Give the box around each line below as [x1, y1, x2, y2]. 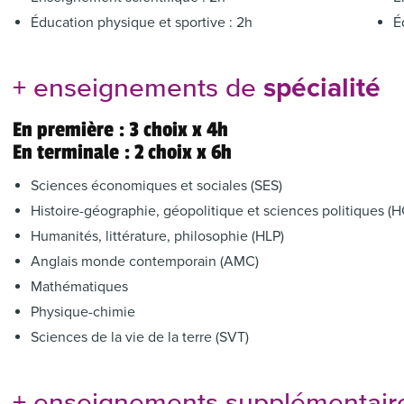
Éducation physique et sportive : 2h [31, 14, 253, 32]
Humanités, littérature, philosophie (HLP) [31, 227, 285, 245]
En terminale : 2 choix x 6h [13, 140, 233, 165]
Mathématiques [31, 278, 129, 296]
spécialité [263, 71, 381, 105]
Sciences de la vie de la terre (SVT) [31, 328, 250, 346]
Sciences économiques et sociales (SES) [31, 177, 283, 195]
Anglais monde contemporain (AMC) [31, 252, 260, 271]
